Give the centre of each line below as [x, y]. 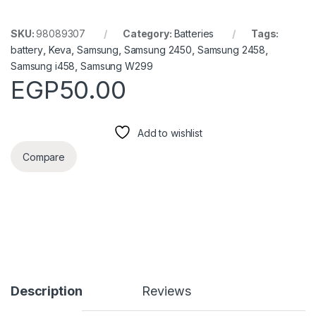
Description [47, 291]
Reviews [166, 291]
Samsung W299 [117, 66]
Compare [44, 157]
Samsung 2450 [158, 50]
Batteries [194, 34]
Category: [148, 34]
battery [27, 50]
